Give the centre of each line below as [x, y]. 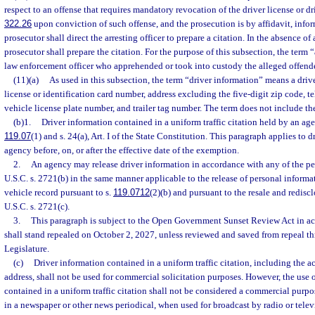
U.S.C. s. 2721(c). [37, 206]
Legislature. [27, 249]
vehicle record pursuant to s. [59, 192]
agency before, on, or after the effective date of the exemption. [122, 150]
